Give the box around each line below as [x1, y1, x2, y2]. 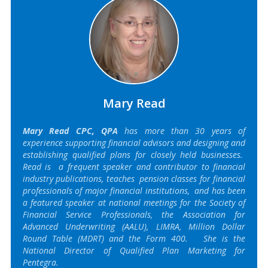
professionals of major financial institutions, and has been [22, 184, 246, 196]
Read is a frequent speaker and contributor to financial [22, 160, 246, 172]
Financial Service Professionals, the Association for [22, 208, 246, 220]
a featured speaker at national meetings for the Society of [22, 196, 246, 208]
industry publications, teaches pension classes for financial [22, 172, 246, 184]
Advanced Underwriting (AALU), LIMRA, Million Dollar [22, 220, 246, 232]
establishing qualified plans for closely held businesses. [22, 148, 246, 160]
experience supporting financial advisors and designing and [22, 136, 246, 148]
